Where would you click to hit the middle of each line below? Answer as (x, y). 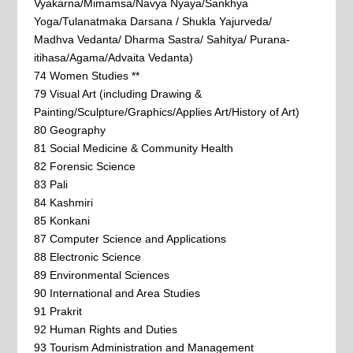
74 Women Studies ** (86, 75)
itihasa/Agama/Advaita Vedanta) (113, 57)
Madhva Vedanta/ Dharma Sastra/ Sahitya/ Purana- (162, 39)
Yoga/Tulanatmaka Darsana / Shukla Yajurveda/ (152, 21)
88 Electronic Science (87, 256)
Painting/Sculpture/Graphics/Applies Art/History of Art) (166, 111)
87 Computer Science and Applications (130, 238)
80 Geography (69, 130)
